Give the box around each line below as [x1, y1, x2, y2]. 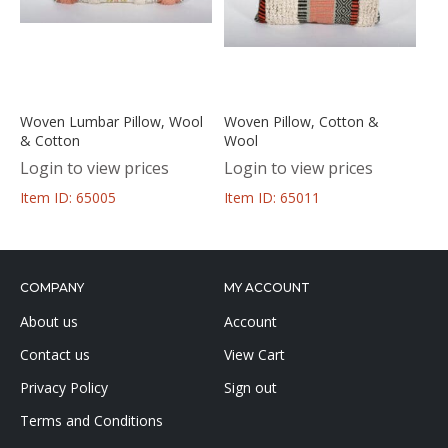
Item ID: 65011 [223, 187, 320, 207]
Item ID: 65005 [20, 187, 116, 207]
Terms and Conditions [20, 410, 163, 430]
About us [20, 311, 78, 331]
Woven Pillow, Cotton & [223, 111, 379, 131]
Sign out [224, 377, 277, 397]
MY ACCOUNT [224, 279, 310, 295]
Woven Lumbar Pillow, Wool [20, 111, 203, 131]
